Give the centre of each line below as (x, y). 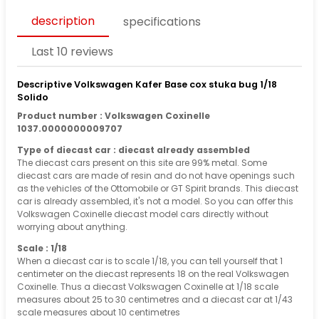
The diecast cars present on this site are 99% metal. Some (142, 163)
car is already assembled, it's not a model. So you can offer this (155, 202)
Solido (33, 98)
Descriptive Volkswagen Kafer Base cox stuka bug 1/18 (147, 85)
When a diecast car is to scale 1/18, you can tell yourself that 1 (150, 261)
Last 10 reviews (72, 51)
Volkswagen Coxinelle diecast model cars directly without (143, 214)
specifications (162, 21)
